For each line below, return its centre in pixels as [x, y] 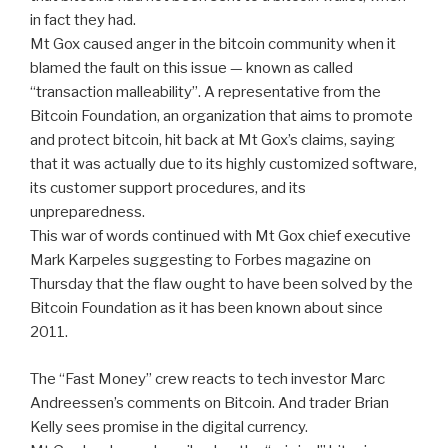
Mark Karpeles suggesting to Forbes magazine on [200, 260]
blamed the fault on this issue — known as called [191, 68]
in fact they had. [83, 20]
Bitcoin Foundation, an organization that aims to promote [221, 116]
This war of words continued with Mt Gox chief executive [220, 236]
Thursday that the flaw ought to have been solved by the [221, 284]
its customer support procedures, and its [168, 188]
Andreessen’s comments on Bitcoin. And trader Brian [209, 402]
